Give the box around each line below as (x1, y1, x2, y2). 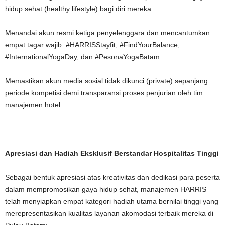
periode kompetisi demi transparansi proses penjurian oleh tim (5, 88, 203, 97)
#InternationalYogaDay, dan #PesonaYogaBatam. (5, 52, 162, 61)
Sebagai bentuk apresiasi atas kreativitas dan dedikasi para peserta (5, 173, 220, 181)
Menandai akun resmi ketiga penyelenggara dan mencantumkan (5, 28, 210, 37)
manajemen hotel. (5, 100, 62, 109)
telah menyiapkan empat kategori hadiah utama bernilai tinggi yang (5, 197, 218, 205)
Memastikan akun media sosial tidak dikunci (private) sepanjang (5, 76, 208, 85)
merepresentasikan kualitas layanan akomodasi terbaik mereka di (5, 209, 213, 217)
